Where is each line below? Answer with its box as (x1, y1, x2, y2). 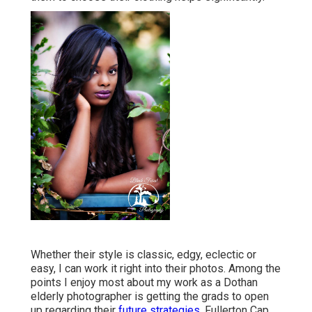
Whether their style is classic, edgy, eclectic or (31, 247, 256, 261)
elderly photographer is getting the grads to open (31, 289, 269, 303)
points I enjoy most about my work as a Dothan (31, 275, 258, 289)
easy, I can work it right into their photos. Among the (31, 261, 281, 275)
